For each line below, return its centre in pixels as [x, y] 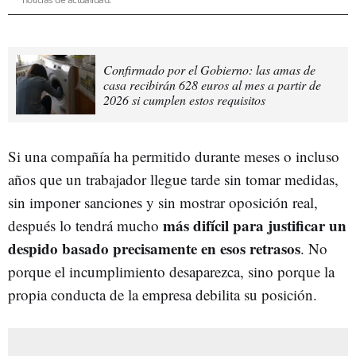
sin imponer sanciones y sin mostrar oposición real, [163, 202]
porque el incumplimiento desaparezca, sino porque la [171, 271]
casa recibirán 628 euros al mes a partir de [212, 84]
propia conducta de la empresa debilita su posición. [163, 294]
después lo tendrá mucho [85, 225]
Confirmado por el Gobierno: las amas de [209, 69]
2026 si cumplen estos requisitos [184, 99]
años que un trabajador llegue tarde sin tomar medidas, [173, 179]
